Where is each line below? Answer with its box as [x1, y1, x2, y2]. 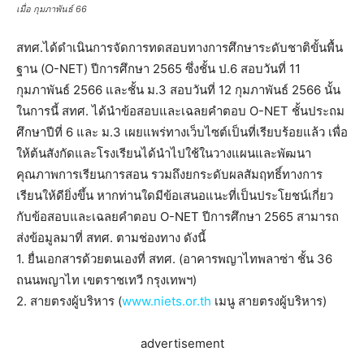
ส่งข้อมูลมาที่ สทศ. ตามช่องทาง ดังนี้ [16, 229, 206, 245]
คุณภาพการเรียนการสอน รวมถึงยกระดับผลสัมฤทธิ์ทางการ [16, 166, 323, 182]
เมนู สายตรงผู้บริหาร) [211, 292, 327, 309]
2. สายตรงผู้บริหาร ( [16, 292, 122, 309]
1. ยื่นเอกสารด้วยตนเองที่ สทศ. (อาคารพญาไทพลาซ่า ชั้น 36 [16, 250, 332, 266]
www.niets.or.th [122, 292, 211, 309]
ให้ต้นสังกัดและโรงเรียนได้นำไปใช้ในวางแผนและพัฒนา [16, 145, 311, 161]
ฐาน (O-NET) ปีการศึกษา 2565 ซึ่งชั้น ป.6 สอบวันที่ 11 [16, 60, 301, 76]
